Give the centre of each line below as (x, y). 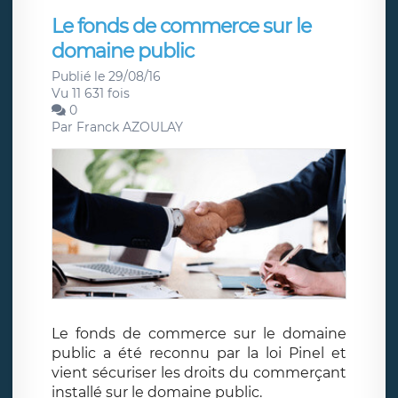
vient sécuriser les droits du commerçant (199, 373)
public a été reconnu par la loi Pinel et (199, 354)
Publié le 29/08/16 (106, 76)
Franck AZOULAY (130, 127)
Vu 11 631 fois (91, 93)
